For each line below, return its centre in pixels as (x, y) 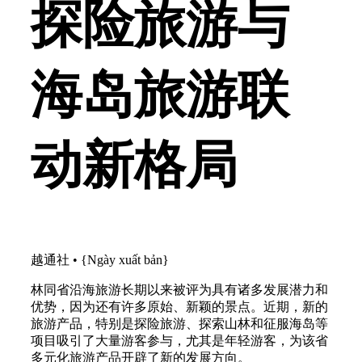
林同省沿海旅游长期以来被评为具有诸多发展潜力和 (179, 290)
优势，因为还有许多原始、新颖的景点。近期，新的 (179, 307)
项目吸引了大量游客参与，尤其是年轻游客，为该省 (179, 341)
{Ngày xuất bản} (125, 260)
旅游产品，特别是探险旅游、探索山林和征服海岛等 (179, 324)
